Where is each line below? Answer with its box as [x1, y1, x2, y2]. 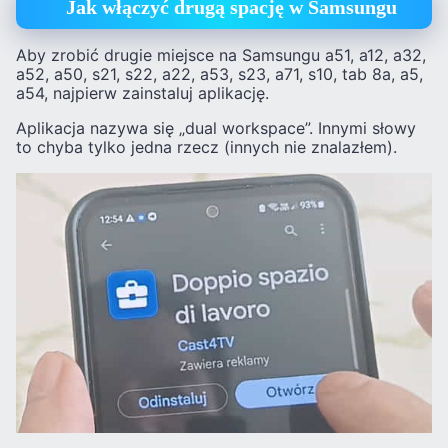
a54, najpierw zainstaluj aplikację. [16, 82, 269, 103]
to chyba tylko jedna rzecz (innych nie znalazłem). [16, 136, 397, 157]
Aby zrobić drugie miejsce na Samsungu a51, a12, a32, [16, 44, 426, 65]
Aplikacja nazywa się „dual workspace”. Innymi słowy [16, 117, 416, 138]
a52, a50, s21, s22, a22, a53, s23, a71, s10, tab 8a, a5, [16, 63, 423, 84]
